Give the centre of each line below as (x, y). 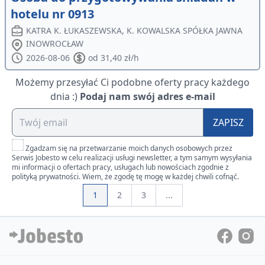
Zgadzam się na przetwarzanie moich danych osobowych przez (129, 148)
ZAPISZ (229, 123)
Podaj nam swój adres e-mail (147, 97)
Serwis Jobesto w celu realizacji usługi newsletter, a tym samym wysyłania (132, 158)
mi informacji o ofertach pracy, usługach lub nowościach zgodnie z (120, 167)
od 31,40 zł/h (113, 58)
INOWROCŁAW (55, 44)
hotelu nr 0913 (52, 14)
